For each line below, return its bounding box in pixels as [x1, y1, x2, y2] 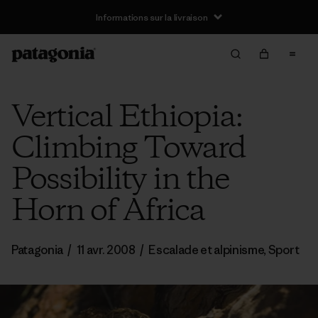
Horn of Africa [11, 190, 204, 233]
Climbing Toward [11, 128, 246, 170]
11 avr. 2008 [76, 242, 136, 258]
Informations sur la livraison [96, 11, 208, 23]
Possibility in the [11, 159, 229, 202]
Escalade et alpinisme [148, 242, 264, 258]
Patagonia [11, 242, 64, 258]
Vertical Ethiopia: [11, 97, 243, 139]
